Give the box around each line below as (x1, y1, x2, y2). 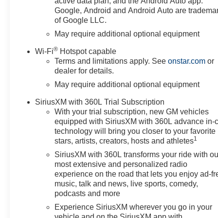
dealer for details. (54, 66, 114, 75)
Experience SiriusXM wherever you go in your (54, 202, 213, 211)
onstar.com (168, 56, 206, 65)
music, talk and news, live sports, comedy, (54, 179, 199, 188)
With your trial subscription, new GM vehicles (54, 107, 209, 116)
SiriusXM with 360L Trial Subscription (35, 97, 165, 106)
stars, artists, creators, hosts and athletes (54, 136, 194, 145)
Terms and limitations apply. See (54, 56, 168, 65)
